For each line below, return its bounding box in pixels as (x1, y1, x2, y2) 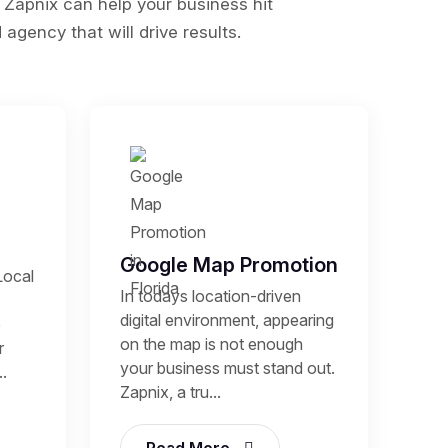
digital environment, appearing (120, 310, 334, 331)
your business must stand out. (120, 358, 335, 379)
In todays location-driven (120, 286, 301, 307)
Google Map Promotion (120, 253, 338, 278)
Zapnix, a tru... (120, 382, 221, 403)
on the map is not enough (120, 334, 303, 355)
